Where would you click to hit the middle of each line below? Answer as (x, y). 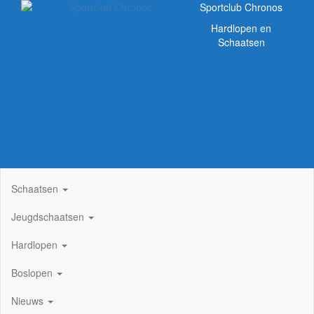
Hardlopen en (241, 28)
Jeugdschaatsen (49, 216)
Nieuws (29, 300)
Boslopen (33, 272)
